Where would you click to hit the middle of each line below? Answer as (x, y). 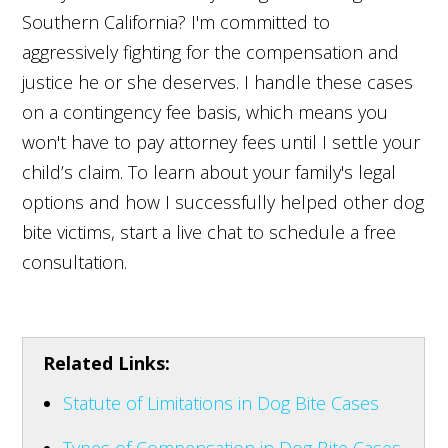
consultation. (75, 261)
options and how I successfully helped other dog (223, 201)
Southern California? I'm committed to (176, 21)
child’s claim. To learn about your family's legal (209, 171)
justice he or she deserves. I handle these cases (218, 81)
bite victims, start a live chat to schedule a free (209, 231)
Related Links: (107, 362)
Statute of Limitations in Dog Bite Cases (221, 402)
